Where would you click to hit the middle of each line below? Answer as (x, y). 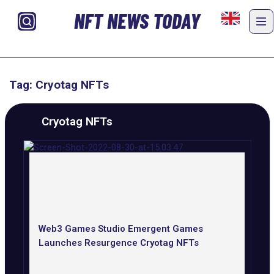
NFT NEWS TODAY (137, 21)
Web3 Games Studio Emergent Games (120, 229)
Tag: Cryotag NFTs (59, 84)
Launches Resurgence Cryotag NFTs (118, 243)
